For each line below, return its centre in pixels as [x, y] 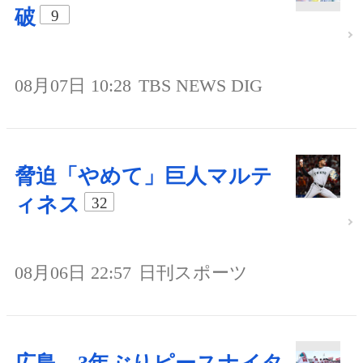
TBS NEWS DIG [201, 86]
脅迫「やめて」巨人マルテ [143, 177]
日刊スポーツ [193, 273]
